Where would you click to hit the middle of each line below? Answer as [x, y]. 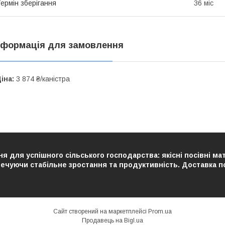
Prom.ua [160, 211]
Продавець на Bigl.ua [113, 220]
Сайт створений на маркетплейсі [101, 211]
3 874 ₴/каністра [42, 79]
